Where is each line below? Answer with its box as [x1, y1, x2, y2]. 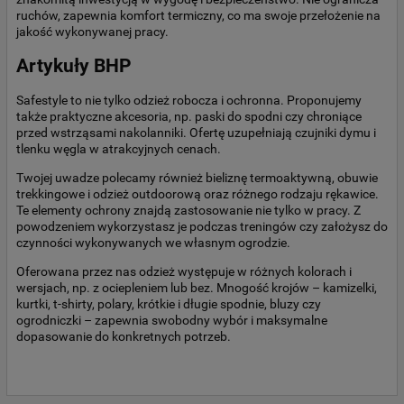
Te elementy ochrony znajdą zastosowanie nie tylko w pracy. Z [16, 203, 361, 218]
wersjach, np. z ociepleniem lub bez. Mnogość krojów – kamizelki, [16, 280, 377, 296]
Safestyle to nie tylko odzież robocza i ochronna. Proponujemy [16, 93, 362, 108]
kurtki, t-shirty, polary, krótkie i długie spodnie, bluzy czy [16, 297, 321, 312]
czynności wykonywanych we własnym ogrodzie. [16, 235, 290, 251]
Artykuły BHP [16, 54, 132, 77]
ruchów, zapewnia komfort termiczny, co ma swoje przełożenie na [16, 7, 381, 23]
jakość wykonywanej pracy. [16, 23, 169, 39]
